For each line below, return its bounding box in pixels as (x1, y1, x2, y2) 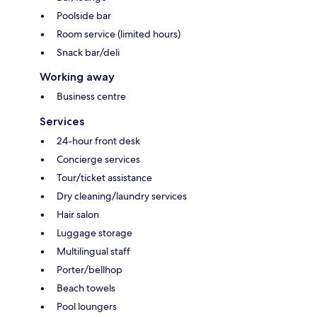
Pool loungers (57, 299, 117, 313)
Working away (40, 69, 115, 83)
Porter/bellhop (57, 263, 122, 276)
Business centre (57, 89, 126, 103)
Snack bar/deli (57, 45, 120, 59)
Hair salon (57, 207, 99, 221)
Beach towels (57, 281, 115, 294)
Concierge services (57, 152, 140, 166)
